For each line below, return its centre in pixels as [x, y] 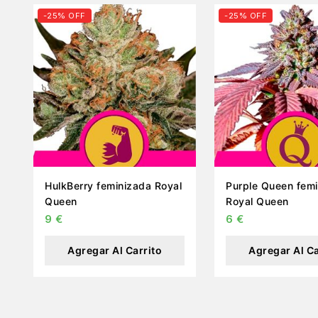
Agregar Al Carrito [115, 250]
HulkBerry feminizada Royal [113, 186]
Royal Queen [257, 202]
